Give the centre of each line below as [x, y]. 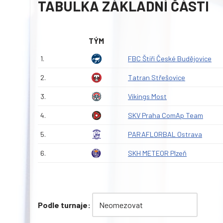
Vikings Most [147, 97]
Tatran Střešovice [157, 78]
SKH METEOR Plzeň [157, 153]
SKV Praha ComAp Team [166, 115]
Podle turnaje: [64, 205]
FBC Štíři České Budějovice [170, 59]
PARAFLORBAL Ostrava [165, 134]
